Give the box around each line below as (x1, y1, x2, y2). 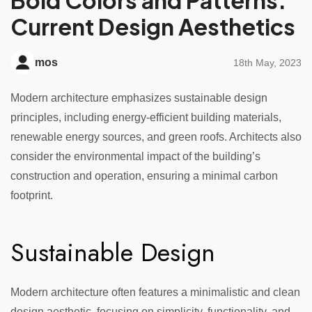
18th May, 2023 (233, 56, 302, 68)
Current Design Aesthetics (10, 13, 295, 41)
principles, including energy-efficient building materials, (10, 111, 281, 124)
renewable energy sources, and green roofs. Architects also (10, 131, 302, 143)
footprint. (10, 189, 53, 202)
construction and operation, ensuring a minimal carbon (10, 170, 278, 182)
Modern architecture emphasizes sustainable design (10, 92, 267, 104)
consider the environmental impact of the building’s (10, 150, 260, 163)
